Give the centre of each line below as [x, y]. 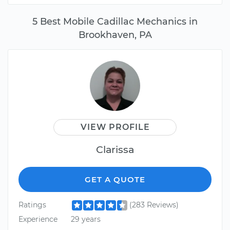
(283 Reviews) [154, 205]
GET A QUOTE [115, 180]
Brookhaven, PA [115, 35]
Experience [38, 219]
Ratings [32, 205]
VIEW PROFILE [115, 127]
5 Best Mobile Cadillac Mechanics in [115, 22]
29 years [85, 219]
